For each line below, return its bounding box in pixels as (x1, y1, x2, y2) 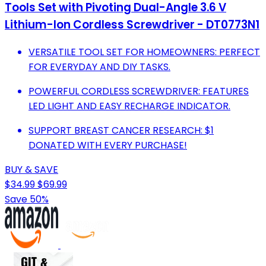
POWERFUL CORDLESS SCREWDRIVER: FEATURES (28, 84, 249, 98)
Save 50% (5, 192, 49, 206)
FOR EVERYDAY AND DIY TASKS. (28, 59, 170, 74)
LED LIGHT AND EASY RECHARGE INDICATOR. (28, 99, 230, 113)
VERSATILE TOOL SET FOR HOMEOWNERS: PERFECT (28, 45, 260, 59)
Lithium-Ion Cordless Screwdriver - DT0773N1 (5, 16, 259, 33)
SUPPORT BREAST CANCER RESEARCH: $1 (28, 123, 214, 137)
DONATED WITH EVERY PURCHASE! (28, 138, 187, 152)
